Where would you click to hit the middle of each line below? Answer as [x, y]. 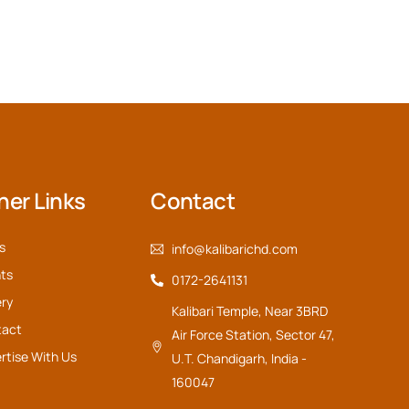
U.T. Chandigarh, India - [239, 358]
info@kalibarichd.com [234, 248]
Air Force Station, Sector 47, [253, 334]
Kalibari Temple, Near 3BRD [249, 310]
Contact [193, 200]
